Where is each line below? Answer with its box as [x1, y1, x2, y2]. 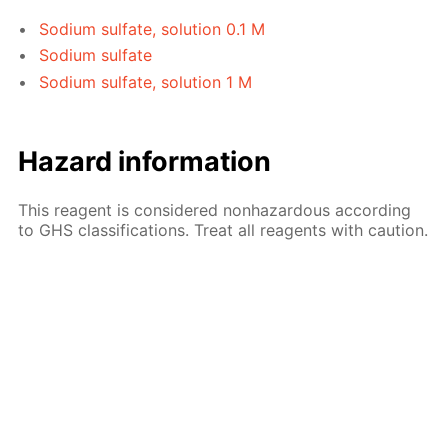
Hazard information [18, 144, 272, 178]
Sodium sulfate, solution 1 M [39, 71, 253, 92]
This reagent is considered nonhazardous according [18, 199, 412, 220]
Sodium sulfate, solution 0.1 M [39, 18, 266, 39]
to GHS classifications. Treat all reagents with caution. [18, 219, 429, 240]
